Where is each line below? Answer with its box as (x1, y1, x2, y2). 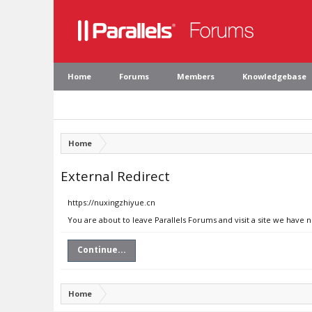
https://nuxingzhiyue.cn (68, 197, 155, 208)
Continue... (77, 244, 126, 256)
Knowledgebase (242, 71, 306, 81)
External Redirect (61, 167, 170, 185)
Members (177, 71, 214, 81)
